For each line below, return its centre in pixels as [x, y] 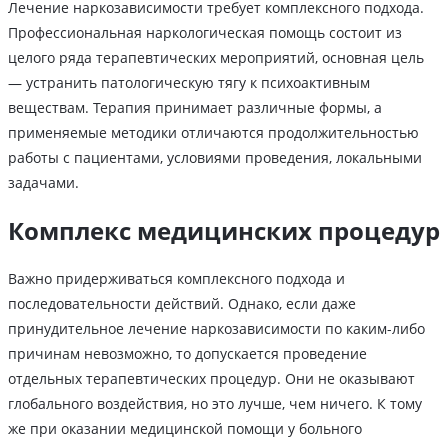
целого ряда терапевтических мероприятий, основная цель [216, 58]
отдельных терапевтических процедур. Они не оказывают [211, 379]
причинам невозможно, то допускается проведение [187, 354]
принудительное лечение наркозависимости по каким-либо [216, 329]
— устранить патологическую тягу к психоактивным [189, 83]
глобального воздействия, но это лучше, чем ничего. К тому [215, 404]
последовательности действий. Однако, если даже [182, 304]
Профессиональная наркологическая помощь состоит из [205, 33]
